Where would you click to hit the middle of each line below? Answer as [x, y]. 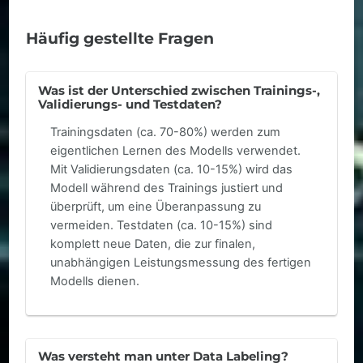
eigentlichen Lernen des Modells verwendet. [175, 151]
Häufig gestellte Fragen [120, 38]
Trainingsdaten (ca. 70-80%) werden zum [165, 132]
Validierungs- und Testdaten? [130, 104]
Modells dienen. [94, 282]
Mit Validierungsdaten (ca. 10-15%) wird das [171, 170]
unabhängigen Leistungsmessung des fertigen [180, 263]
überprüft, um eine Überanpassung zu [155, 207]
